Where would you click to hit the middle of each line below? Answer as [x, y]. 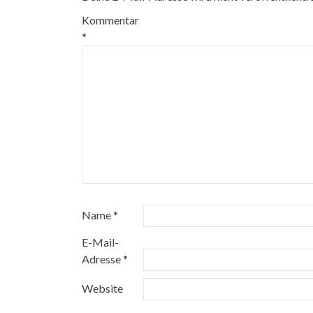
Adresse [102, 259]
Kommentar [110, 20]
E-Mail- [100, 242]
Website [102, 288]
